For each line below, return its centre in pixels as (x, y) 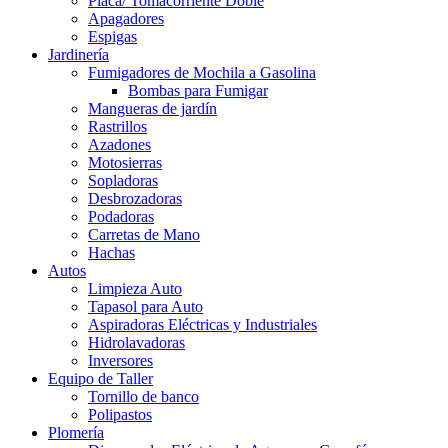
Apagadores (126, 18)
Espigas (112, 36)
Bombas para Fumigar (198, 90)
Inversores (120, 360)
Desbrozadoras (135, 198)
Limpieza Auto (135, 288)
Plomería (76, 432)
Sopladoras (123, 180)
